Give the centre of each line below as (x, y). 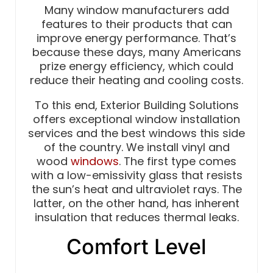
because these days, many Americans (136, 52)
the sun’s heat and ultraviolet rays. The (136, 189)
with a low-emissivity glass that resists (136, 175)
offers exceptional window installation (136, 119)
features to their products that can (136, 24)
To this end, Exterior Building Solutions (136, 105)
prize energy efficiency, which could (136, 66)
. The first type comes (178, 161)
